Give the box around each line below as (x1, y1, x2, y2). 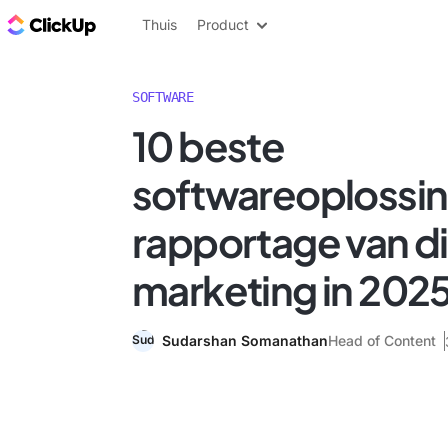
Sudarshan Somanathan (162, 332, 328, 349)
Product (197, 16, 249, 33)
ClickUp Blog (100, 13, 201, 35)
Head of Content (328, 332, 436, 349)
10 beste (132, 120, 285, 171)
